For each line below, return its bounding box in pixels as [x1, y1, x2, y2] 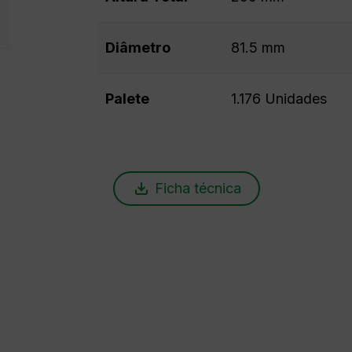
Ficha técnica [154, 180, 241, 196]
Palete [104, 90, 149, 107]
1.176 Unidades [230, 90, 327, 107]
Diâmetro [104, 39, 170, 56]
